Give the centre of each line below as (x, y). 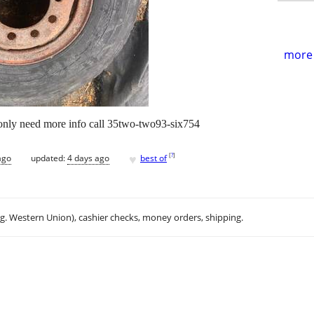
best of (153, 158)
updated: (49, 158)
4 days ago (88, 158)
